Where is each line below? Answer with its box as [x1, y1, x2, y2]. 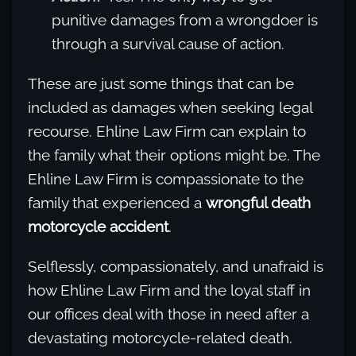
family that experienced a [28, 194, 206, 212]
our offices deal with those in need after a [28, 305, 309, 323]
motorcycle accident [28, 218, 168, 236]
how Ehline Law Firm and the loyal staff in [28, 281, 311, 300]
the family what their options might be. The [28, 146, 320, 164]
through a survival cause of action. [52, 35, 284, 53]
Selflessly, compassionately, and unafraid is [28, 257, 323, 276]
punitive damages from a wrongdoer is [52, 11, 318, 29]
